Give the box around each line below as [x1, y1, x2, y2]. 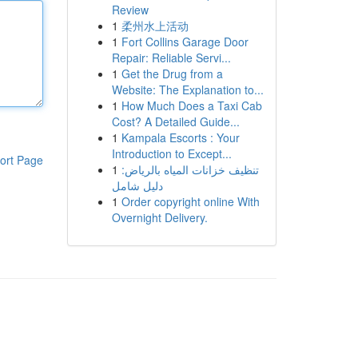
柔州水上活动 [121, 18, 189, 34]
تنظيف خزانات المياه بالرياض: [121, 161, 259, 177]
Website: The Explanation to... [111, 82, 264, 97]
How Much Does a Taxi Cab [121, 97, 262, 113]
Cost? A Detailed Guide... [111, 113, 240, 129]
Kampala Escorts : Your [121, 129, 240, 145]
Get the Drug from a [121, 66, 223, 82]
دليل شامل [111, 177, 163, 193]
